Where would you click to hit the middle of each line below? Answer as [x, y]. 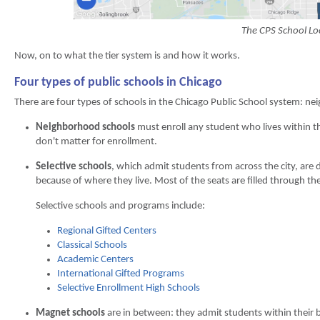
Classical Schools [92, 245]
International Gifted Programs [121, 274]
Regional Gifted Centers [107, 231]
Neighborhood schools [85, 127]
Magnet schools [70, 313]
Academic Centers [95, 259]
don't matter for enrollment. [96, 141]
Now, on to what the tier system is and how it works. [127, 56]
